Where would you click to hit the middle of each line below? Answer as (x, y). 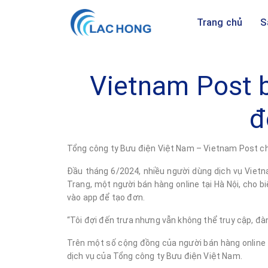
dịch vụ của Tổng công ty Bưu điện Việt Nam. (156, 256)
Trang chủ (220, 22)
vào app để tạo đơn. (106, 197)
